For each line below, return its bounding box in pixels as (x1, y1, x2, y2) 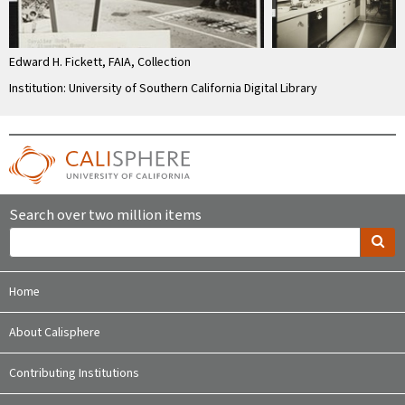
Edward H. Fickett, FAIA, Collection (9, 53, 191, 72)
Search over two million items (9, 204, 202, 227)
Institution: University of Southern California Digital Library (9, 80, 317, 99)
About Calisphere (9, 324, 100, 343)
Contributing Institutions (9, 364, 139, 383)
